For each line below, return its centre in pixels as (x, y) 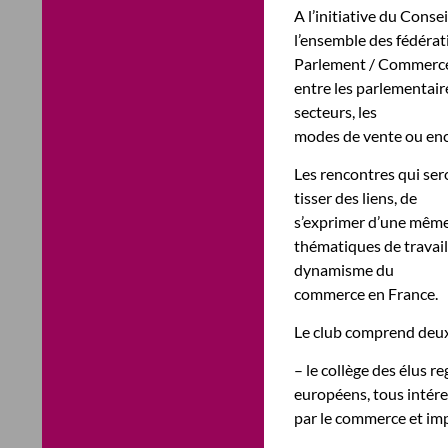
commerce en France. (366, 293)
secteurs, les (335, 111)
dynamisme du (344, 269)
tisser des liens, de (355, 197)
